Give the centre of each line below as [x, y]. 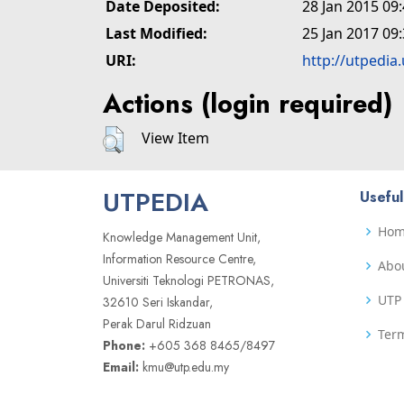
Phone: [124, 346]
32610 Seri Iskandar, [158, 303]
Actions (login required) [248, 104]
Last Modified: [156, 33]
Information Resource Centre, [179, 259]
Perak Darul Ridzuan [157, 324]
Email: [121, 367]
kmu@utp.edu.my [184, 367]
